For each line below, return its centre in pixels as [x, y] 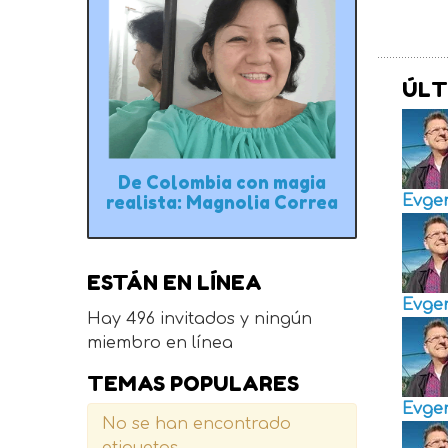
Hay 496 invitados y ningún [199, 318]
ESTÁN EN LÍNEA [174, 282]
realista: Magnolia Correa [221, 202]
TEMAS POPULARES [192, 383]
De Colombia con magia [221, 182]
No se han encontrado [196, 423]
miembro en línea [159, 342]
